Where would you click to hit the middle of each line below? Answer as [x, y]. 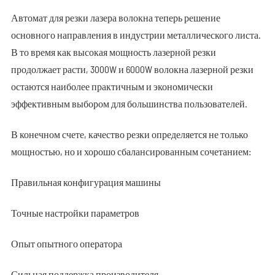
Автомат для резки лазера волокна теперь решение [115, 17]
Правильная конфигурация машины [86, 182]
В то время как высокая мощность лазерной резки [113, 52]
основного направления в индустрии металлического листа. [136, 35]
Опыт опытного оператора [66, 243]
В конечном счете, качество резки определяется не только [129, 134]
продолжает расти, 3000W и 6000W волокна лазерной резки [132, 69]
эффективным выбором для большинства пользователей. [129, 103]
